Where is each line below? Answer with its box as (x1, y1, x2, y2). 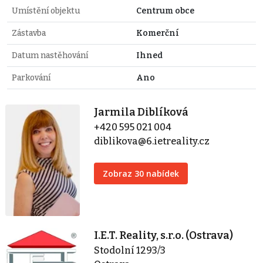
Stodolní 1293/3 (94, 244, 166, 256)
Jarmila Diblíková (94, 105, 189, 119)
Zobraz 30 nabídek (103, 167, 180, 179)
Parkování (12, 72, 50, 83)
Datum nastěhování (12, 50, 88, 60)
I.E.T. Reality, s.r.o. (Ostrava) (94, 228, 234, 242)
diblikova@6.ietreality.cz (94, 135, 210, 147)
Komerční (136, 28, 179, 38)
